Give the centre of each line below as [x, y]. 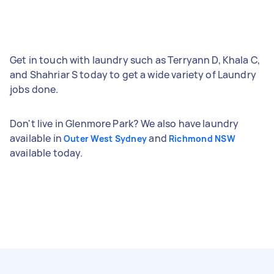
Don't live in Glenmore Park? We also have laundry [124, 123]
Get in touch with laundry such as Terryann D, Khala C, [135, 60]
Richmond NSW [202, 138]
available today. [46, 153]
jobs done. [34, 89]
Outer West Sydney [105, 138]
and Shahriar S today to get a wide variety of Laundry [133, 74]
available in [37, 138]
